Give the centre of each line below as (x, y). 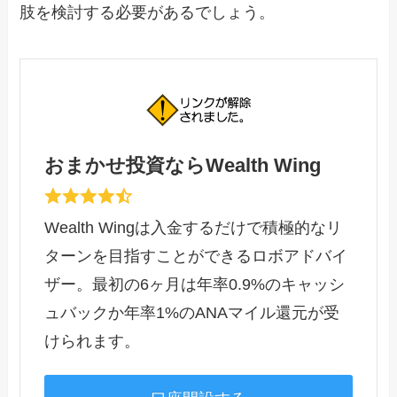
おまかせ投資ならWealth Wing (183, 165)
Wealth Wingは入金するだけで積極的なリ (194, 227)
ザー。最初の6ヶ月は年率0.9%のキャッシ (195, 284)
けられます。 (93, 341)
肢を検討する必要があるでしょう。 (148, 13)
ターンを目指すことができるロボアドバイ (196, 256)
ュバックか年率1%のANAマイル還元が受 (192, 312)
